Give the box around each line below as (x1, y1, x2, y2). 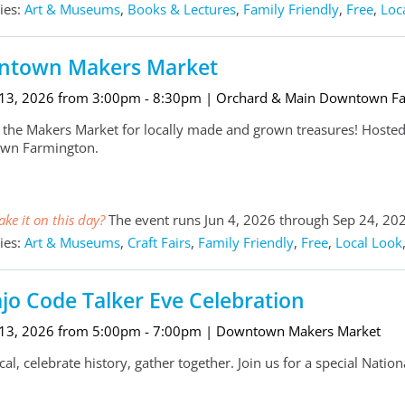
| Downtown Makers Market (204, 322, 381, 341)
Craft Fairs (127, 233, 191, 252)
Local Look (334, 233, 402, 252)
